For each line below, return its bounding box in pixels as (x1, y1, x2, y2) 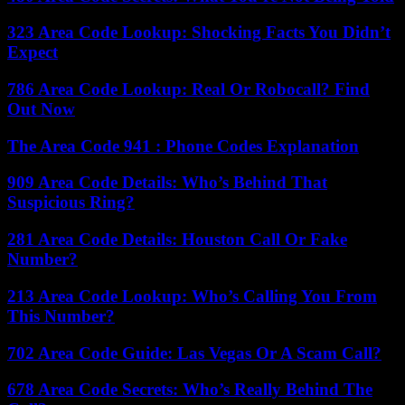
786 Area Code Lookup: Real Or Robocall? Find (7, 80, 370, 99)
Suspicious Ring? (7, 193, 135, 212)
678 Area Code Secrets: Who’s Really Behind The (7, 380, 372, 400)
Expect (7, 42, 58, 62)
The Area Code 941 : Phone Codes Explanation (7, 136, 359, 155)
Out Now (7, 99, 75, 119)
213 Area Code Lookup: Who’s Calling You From (7, 286, 377, 306)
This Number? (7, 306, 115, 325)
